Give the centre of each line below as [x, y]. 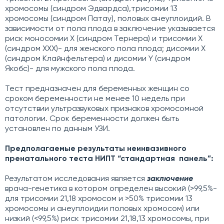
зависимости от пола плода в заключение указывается [110, 29]
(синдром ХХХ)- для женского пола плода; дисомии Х [105, 49]
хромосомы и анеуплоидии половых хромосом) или [102, 209]
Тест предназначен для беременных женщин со [97, 89]
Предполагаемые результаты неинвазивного [96, 149]
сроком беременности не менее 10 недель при [95, 99]
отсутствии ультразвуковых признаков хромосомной [104, 109]
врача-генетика [36, 189]
